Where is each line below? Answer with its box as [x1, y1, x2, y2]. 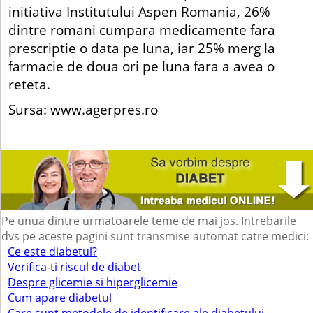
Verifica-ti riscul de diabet [7, 259, 141, 275]
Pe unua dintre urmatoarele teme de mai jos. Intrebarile [1, 213, 296, 229]
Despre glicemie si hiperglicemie [7, 275, 177, 291]
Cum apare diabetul [7, 290, 112, 306]
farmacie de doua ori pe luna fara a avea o [8, 56, 275, 75]
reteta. [8, 74, 50, 94]
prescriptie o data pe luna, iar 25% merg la [8, 38, 275, 57]
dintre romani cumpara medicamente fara [8, 20, 275, 39]
